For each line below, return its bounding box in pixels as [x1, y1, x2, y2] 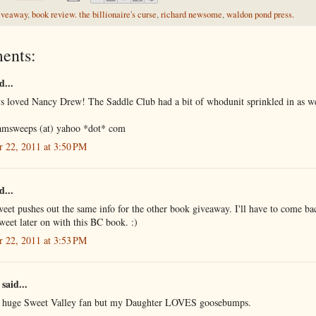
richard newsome [161, 8, 222, 21]
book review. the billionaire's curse [32, 8, 157, 21]
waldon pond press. [226, 8, 294, 21]
